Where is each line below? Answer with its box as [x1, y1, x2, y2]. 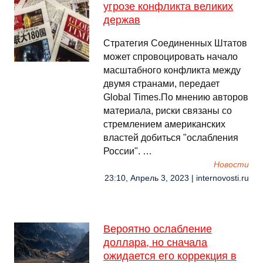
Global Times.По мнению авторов [103, 92, 248, 102]
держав [103, 14, 140, 26]
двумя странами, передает [103, 79, 220, 89]
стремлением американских [103, 119, 225, 129]
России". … [103, 146, 152, 156]
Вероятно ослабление [103, 223, 212, 235]
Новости [214, 160, 249, 169]
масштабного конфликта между [103, 65, 241, 75]
